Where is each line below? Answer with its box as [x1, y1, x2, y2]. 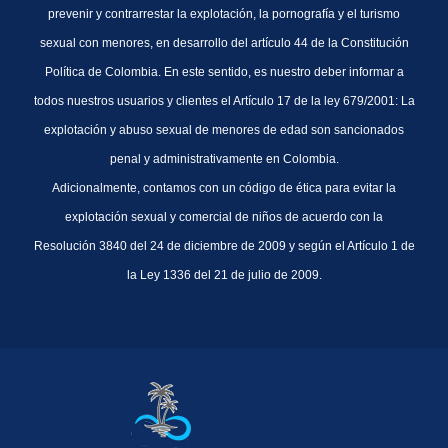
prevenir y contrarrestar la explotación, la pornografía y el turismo [48, 7, 400, 22]
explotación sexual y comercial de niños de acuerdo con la [65, 210, 383, 225]
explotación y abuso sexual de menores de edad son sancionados [44, 123, 404, 138]
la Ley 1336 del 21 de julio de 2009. [126, 268, 322, 283]
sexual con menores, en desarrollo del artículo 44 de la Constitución [39, 36, 409, 51]
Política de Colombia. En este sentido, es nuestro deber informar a [44, 65, 404, 80]
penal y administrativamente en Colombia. [109, 152, 339, 167]
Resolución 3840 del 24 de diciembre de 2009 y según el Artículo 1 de [33, 239, 415, 254]
